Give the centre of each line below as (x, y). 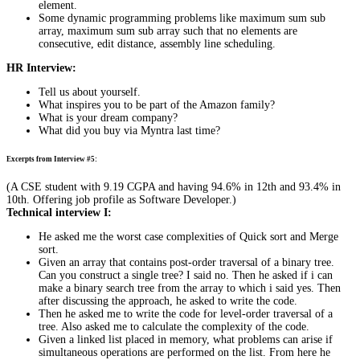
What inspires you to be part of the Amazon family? (157, 105)
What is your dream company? (108, 118)
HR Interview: (41, 68)
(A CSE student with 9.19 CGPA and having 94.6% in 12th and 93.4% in (174, 186)
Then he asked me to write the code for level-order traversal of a (186, 313)
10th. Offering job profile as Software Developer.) (121, 199)
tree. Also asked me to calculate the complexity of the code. (174, 326)
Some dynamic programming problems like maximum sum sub (182, 18)
